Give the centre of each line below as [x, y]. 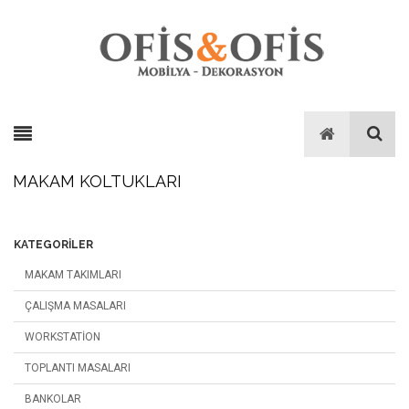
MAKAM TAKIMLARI [73, 275]
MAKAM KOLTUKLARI [97, 181]
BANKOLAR [53, 399]
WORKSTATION [63, 337]
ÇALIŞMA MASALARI [75, 306]
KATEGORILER [53, 245]
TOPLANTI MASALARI [78, 368]
